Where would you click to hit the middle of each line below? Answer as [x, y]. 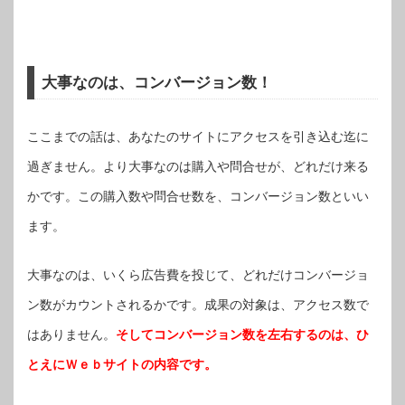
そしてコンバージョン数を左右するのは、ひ [242, 335]
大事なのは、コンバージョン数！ [157, 82]
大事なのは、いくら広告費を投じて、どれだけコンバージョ [198, 275]
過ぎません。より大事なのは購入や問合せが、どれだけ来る [198, 167]
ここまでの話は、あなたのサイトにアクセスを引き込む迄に [198, 137]
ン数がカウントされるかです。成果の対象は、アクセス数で [198, 305]
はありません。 [71, 335]
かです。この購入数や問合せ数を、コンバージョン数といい [198, 197]
